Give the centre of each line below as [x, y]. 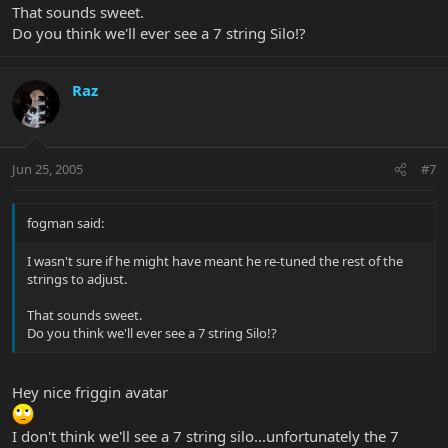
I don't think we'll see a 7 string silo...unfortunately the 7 [205, 435]
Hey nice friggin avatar [90, 391]
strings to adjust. [77, 279]
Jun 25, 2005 [47, 169]
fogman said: [65, 223]
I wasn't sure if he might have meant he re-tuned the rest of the [215, 261]
